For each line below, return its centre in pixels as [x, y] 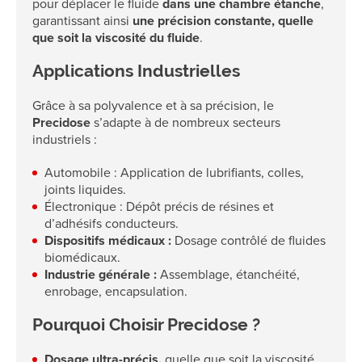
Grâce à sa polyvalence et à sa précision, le [153, 105]
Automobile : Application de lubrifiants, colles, [174, 173]
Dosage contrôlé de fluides [248, 240]
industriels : [65, 139]
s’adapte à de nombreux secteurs [185, 122]
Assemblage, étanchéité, [228, 274]
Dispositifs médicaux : [108, 240]
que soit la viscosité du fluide [116, 38]
